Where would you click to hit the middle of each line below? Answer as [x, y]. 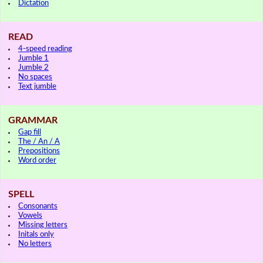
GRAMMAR [33, 120]
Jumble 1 [33, 58]
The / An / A [39, 141]
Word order [37, 160]
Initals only [36, 234]
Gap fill [30, 132]
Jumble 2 [33, 68]
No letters [35, 244]
